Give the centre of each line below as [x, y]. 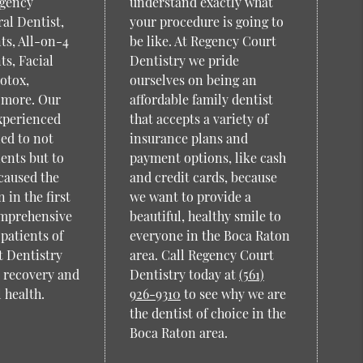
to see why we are [233, 294]
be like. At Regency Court [203, 41]
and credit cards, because [203, 177]
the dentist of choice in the [207, 313]
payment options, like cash [207, 158]
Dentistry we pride [184, 60]
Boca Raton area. [178, 333]
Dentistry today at [184, 274]
